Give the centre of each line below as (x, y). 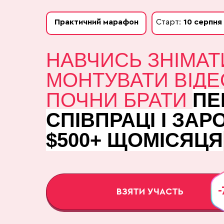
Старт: (168, 22)
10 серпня (203, 22)
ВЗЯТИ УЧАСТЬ (150, 191)
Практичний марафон (96, 22)
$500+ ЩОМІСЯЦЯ (134, 140)
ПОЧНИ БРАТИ (119, 100)
